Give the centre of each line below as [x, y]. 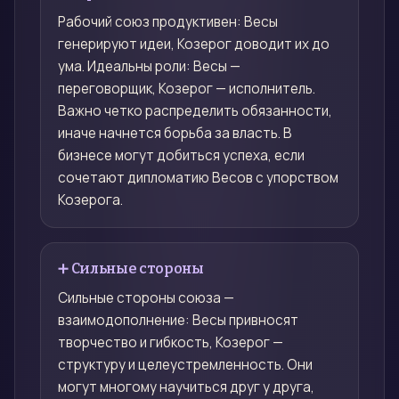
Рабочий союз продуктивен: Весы [168, 22]
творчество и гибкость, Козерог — [171, 343]
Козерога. [91, 200]
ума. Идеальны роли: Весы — [150, 67]
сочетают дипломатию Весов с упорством [199, 178]
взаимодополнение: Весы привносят [179, 321]
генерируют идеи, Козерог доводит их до [194, 45]
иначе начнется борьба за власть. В [175, 134]
